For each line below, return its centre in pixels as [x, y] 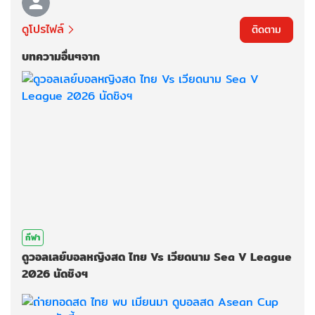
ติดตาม [266, 29]
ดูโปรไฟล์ [43, 30]
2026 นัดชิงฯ [55, 274]
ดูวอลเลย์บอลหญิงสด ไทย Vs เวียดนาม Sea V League [157, 257]
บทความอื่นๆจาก [61, 56]
